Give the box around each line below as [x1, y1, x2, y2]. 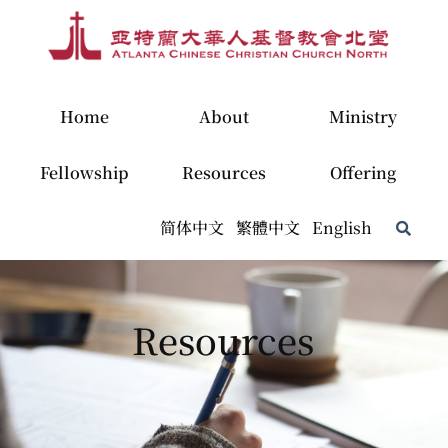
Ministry [329, 105, 398, 129]
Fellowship [40, 161, 130, 185]
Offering [330, 161, 397, 185]
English [311, 216, 372, 240]
